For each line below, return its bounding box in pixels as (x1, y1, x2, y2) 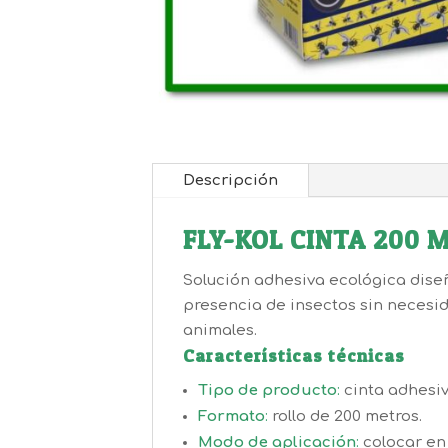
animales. (183, 321, 257, 339)
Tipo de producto (198, 381, 337, 399)
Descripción (183, 171, 278, 189)
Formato (198, 407, 265, 425)
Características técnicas (183, 344, 405, 366)
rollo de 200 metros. (268, 407, 422, 425)
